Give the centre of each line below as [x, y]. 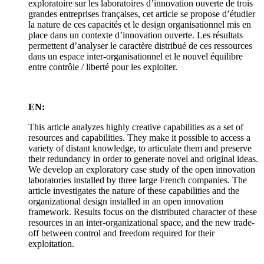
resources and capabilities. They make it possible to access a [139, 138]
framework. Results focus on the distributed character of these [143, 212]
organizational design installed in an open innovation [126, 202]
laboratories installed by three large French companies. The [138, 180]
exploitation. [51, 244]
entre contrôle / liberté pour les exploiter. [103, 67]
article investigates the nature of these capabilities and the [134, 191]
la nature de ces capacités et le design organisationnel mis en [140, 25]
